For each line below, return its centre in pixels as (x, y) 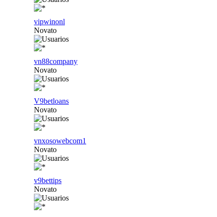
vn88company (56, 61)
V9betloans (51, 101)
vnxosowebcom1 (60, 140)
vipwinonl (49, 21)
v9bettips (48, 180)
